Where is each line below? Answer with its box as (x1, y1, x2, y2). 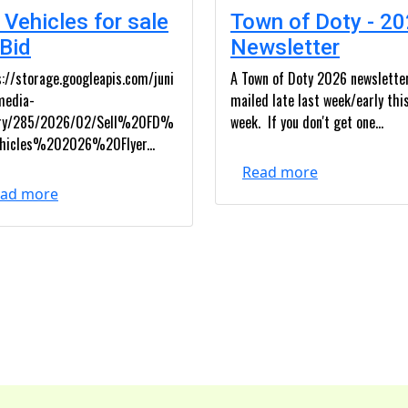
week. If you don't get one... (229, 111, 383, 133)
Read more (241, 162, 318, 182)
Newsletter (229, 35, 340, 60)
